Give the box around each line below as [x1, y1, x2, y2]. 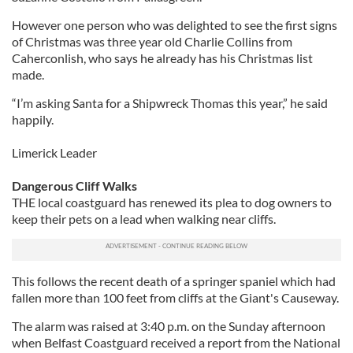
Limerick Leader [12, 145, 97, 160]
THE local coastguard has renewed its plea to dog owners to [12, 195, 332, 210]
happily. [12, 112, 54, 127]
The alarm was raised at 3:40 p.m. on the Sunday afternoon [12, 318, 325, 333]
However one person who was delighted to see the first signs [12, 17, 337, 32]
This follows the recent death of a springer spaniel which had [12, 273, 336, 288]
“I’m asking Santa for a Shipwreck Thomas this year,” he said [12, 95, 328, 110]
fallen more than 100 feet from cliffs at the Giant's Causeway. [12, 290, 339, 305]
